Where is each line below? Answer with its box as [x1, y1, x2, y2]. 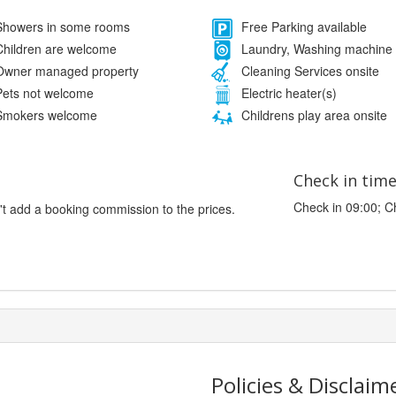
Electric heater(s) [238, 84, 337, 103]
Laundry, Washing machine [238, 40, 392, 58]
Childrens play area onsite [238, 106, 387, 125]
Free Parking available [238, 18, 367, 36]
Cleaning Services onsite [238, 62, 379, 80]
